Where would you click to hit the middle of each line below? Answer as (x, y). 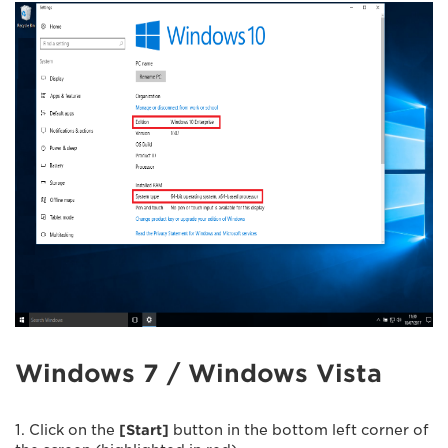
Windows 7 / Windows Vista (198, 373)
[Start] (144, 429)
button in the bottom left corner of (299, 429)
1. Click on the (67, 429)
